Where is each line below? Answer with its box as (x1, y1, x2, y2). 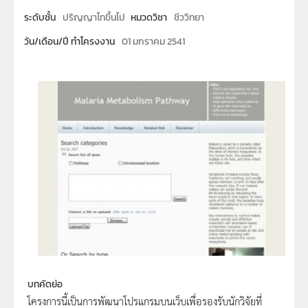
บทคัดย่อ (27, 276, 63, 291)
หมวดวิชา (130, 10, 167, 25)
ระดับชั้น (24, 10, 56, 25)
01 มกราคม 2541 (122, 34, 185, 49)
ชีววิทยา (173, 10, 204, 25)
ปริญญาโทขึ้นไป (63, 10, 125, 25)
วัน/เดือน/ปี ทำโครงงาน (24, 34, 115, 49)
